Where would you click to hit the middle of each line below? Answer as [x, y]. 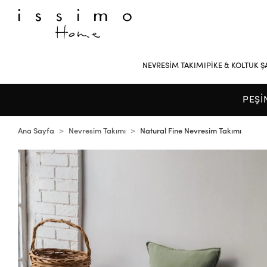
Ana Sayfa [36, 131]
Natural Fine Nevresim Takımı [191, 131]
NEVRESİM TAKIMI [174, 66]
